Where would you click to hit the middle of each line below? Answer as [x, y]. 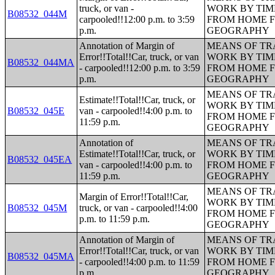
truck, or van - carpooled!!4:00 [139, 208]
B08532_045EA [40, 159]
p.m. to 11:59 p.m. [115, 219]
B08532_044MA [41, 62]
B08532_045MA [41, 256]
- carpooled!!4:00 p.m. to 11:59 [140, 262]
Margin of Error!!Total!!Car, [134, 197]
